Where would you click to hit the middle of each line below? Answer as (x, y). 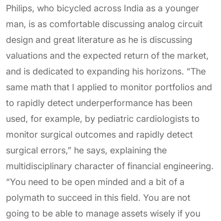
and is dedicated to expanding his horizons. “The (106, 71)
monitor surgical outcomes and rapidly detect (99, 134)
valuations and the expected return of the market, (107, 55)
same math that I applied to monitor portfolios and (109, 87)
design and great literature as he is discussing (99, 40)
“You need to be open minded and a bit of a (95, 182)
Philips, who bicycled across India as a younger (103, 8)
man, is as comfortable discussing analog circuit (104, 24)
